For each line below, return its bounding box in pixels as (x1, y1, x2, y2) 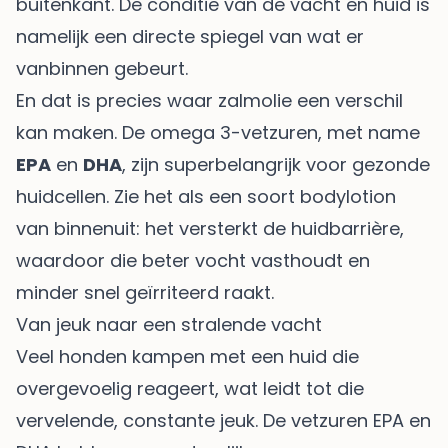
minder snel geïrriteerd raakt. (16, 279, 274, 305)
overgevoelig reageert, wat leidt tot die (16, 375, 364, 401)
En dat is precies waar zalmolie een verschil (16, 87, 403, 113)
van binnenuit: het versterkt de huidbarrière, (16, 215, 404, 241)
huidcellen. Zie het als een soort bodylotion (16, 183, 396, 209)
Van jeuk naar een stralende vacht (16, 311, 322, 337)
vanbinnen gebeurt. (16, 55, 188, 81)
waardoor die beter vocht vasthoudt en (16, 247, 370, 273)
